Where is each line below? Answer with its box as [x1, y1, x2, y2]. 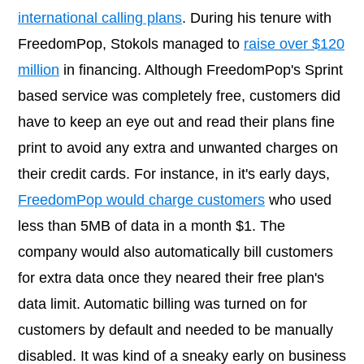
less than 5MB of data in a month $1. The [18, 218, 285, 235]
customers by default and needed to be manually [18, 322, 333, 339]
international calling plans [18, 10, 182, 27]
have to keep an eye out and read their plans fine [18, 114, 335, 131]
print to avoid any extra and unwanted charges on [18, 140, 338, 157]
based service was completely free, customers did [18, 88, 340, 105]
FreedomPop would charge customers [18, 192, 265, 209]
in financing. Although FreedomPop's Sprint [59, 62, 343, 79]
